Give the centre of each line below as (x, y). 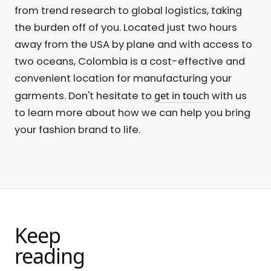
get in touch (182, 95)
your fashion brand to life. (77, 130)
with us (228, 96)
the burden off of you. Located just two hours (126, 28)
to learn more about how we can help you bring (132, 113)
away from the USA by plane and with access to (133, 44)
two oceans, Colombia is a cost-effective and (130, 61)
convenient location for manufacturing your (123, 78)
